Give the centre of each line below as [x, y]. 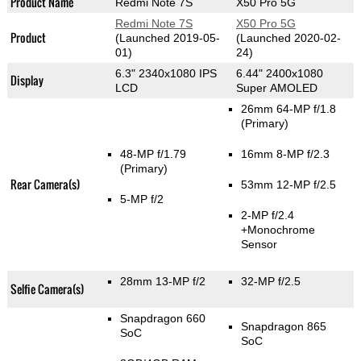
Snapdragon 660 [162, 319]
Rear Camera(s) [45, 185]
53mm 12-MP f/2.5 [288, 185]
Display [27, 81]
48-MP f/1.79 [153, 154]
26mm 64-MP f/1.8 [288, 109]
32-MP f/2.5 [270, 282]
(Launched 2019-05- [167, 38]
